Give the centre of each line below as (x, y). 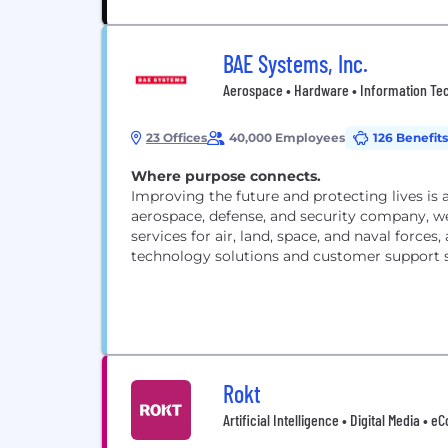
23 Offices (176, 137)
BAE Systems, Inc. (295, 63)
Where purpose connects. (226, 176)
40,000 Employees (287, 137)
